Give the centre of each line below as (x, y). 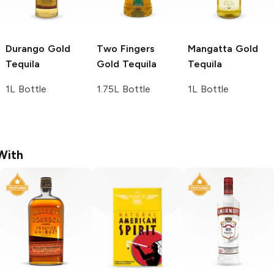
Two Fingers (126, 49)
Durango (25, 49)
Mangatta (210, 49)
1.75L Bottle (124, 89)
